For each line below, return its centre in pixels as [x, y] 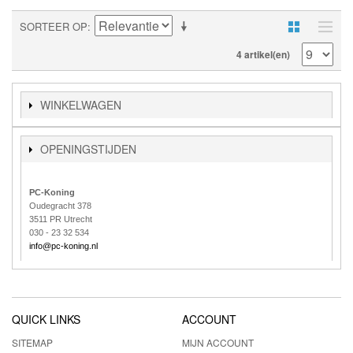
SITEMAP [32, 342]
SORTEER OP [54, 26]
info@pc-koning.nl [63, 245]
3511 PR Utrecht [61, 219]
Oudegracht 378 [60, 205]
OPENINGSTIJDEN [88, 149]
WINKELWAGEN [81, 104]
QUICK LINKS [46, 319]
